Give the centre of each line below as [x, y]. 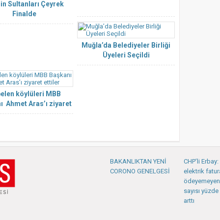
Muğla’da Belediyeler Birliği [126, 45]
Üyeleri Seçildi [126, 55]
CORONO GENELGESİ [140, 171]
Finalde [24, 14]
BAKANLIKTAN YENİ [138, 161]
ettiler [24, 113]
